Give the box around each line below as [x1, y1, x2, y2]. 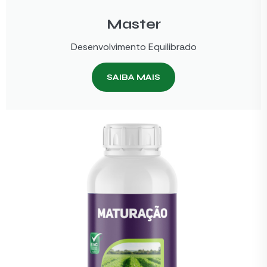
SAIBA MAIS [107, 72, 160, 83]
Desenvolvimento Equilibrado [70, 41, 197, 54]
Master [106, 16, 161, 33]
